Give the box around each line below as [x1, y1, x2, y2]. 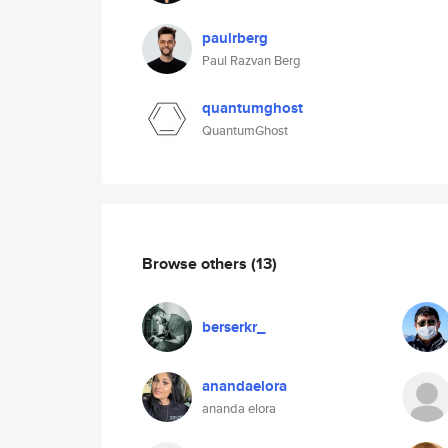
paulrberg [202, 27, 268, 49]
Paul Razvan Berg [202, 51, 301, 70]
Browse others [142, 251, 251, 275]
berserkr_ [202, 316, 265, 338]
